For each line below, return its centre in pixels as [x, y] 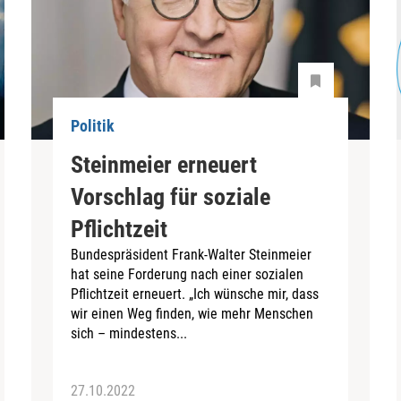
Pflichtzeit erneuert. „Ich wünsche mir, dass [195, 294]
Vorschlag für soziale [171, 196]
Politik [93, 126]
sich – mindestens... [129, 333]
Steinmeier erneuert [164, 164]
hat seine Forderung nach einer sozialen [188, 274]
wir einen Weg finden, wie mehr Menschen [192, 313]
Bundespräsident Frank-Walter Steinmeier [192, 254]
